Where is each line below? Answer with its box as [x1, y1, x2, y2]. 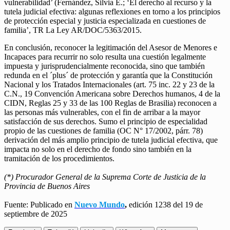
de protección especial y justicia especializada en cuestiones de [4, 16, 206, 26]
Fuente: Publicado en [4, 200, 74, 209]
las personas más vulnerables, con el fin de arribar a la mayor [4, 108, 200, 117]
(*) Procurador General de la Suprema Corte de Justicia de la [4, 172, 206, 182]
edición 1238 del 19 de [129, 200, 203, 209]
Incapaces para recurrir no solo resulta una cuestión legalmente [4, 52, 206, 62]
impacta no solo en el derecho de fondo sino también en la [4, 145, 191, 154]
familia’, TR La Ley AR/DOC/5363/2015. [4, 26, 142, 35]
